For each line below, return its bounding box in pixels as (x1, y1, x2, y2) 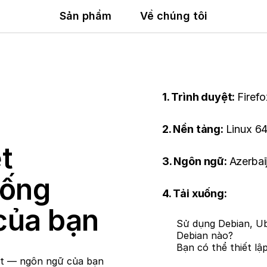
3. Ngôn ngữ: (162, 155, 229, 167)
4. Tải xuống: (162, 187, 227, 200)
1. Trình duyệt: (162, 91, 238, 103)
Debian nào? (176, 229, 233, 241)
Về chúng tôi (140, 10, 208, 22)
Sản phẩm (60, 10, 112, 22)
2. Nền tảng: (162, 123, 226, 135)
